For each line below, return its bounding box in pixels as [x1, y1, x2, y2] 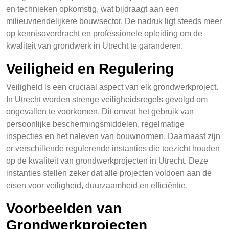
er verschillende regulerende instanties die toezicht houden [6, 144, 220, 153]
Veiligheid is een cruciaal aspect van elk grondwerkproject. [6, 83, 218, 91]
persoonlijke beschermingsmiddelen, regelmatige [6, 120, 185, 128]
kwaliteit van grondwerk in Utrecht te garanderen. [6, 41, 183, 50]
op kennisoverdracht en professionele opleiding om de [6, 29, 202, 38]
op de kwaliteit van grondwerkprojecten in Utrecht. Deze [6, 156, 208, 165]
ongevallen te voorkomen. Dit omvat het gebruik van [6, 107, 194, 116]
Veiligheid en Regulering [6, 61, 174, 77]
